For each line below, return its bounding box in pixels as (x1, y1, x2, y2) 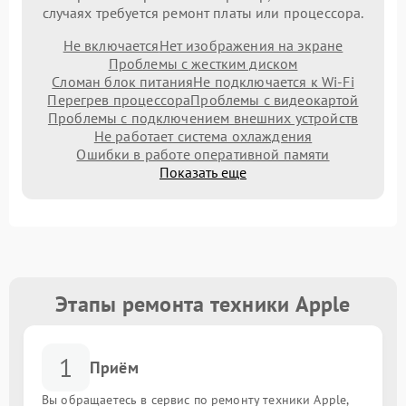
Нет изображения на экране (159, 36, 343, 54)
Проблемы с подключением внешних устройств (47, 109, 359, 127)
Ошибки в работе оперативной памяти (76, 145, 330, 163)
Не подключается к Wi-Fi (193, 72, 354, 91)
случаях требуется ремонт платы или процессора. (42, 4, 364, 22)
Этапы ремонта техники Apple (55, 290, 351, 318)
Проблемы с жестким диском (108, 54, 298, 72)
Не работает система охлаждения (93, 127, 313, 145)
